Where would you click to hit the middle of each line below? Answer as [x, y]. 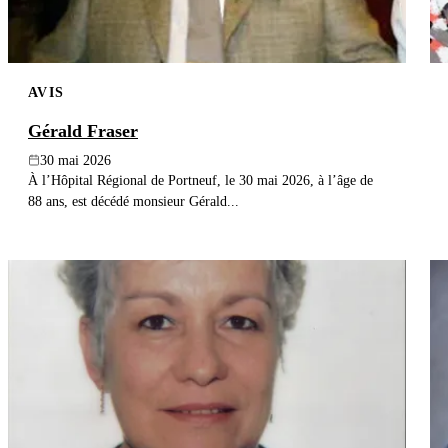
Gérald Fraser [83, 130]
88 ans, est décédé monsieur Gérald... [133, 200]
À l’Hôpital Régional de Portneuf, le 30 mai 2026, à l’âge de [200, 179]
